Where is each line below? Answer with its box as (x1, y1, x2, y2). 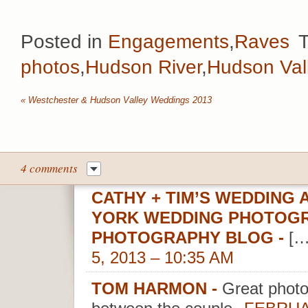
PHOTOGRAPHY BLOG (91, 229, 274, 247)
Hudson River (85, 56, 201, 78)
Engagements (108, 31, 229, 53)
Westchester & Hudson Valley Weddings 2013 (25, 94, 212, 105)
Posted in (21, 31, 108, 53)
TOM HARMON (91, 280, 212, 298)
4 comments (21, 160, 78, 177)
